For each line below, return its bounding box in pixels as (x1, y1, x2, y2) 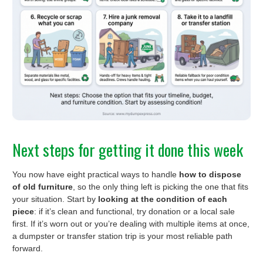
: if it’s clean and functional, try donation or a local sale (34, 206, 235, 216)
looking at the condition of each (98, 194, 227, 204)
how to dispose (179, 169, 241, 179)
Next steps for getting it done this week (12, 137, 243, 161)
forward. (12, 243, 43, 253)
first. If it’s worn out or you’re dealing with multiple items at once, (12, 218, 249, 228)
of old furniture (12, 181, 73, 191)
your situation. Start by (12, 194, 98, 204)
